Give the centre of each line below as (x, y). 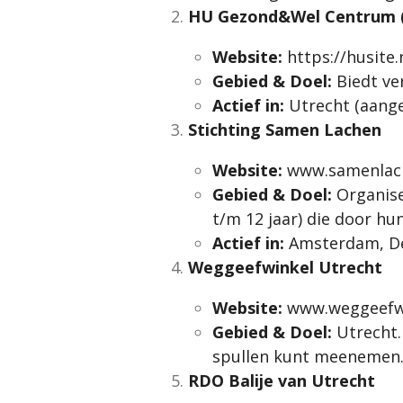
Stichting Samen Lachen (285, 129)
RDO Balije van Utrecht (282, 380)
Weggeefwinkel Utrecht (285, 267)
